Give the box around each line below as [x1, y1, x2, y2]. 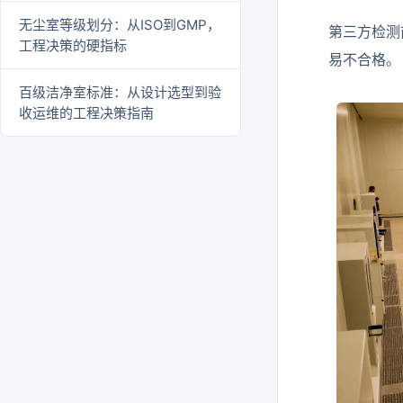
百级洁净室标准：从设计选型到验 [19, 83, 221, 101]
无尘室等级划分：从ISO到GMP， [19, 15, 220, 33]
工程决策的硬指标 [19, 36, 127, 54]
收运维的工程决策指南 [19, 103, 154, 121]
